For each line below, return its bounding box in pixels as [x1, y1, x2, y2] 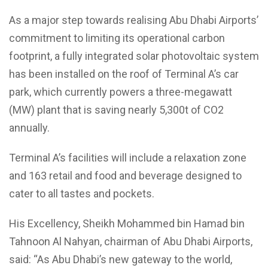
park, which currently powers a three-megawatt [9, 86, 232, 98]
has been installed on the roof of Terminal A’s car [9, 68, 239, 80]
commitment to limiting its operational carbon [9, 32, 225, 44]
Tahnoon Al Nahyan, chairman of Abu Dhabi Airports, [9, 235, 252, 248]
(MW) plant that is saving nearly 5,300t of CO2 [9, 103, 224, 116]
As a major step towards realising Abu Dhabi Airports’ [9, 14, 258, 26]
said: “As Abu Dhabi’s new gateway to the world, [9, 253, 232, 266]
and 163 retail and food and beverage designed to [9, 169, 242, 182]
